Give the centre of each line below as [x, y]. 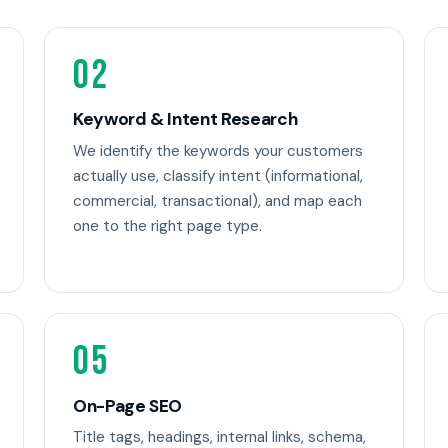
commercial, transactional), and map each [217, 200]
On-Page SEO [128, 405]
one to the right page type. [167, 225]
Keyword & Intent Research [185, 119]
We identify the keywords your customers [218, 150]
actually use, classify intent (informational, [218, 175]
